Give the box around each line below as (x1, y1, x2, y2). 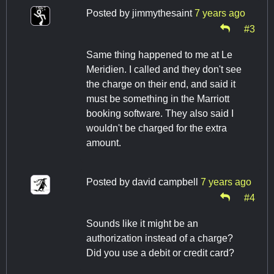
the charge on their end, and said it (86, 79, 235, 90)
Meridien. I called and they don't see (86, 64, 242, 75)
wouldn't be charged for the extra (86, 123, 227, 134)
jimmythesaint (132, 8, 192, 19)
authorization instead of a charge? (86, 233, 233, 244)
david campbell (132, 177, 198, 188)
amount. (86, 138, 121, 149)
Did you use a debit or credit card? (86, 248, 234, 259)
